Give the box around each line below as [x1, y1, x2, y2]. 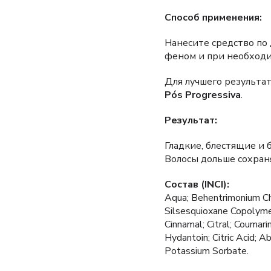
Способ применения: [165, 11, 262, 25]
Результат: [165, 114, 217, 128]
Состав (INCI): [165, 178, 229, 192]
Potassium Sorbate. [165, 244, 249, 258]
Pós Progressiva [165, 88, 241, 102]
